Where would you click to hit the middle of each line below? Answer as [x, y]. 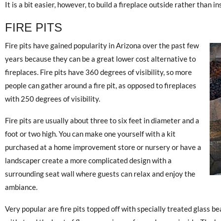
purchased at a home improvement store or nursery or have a [103, 147]
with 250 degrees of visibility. [53, 99]
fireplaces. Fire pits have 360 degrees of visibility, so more [98, 72]
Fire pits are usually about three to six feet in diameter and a [102, 121]
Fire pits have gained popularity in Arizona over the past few [102, 46]
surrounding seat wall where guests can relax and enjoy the [100, 174]
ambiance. [21, 187]
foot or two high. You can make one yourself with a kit [90, 134]
